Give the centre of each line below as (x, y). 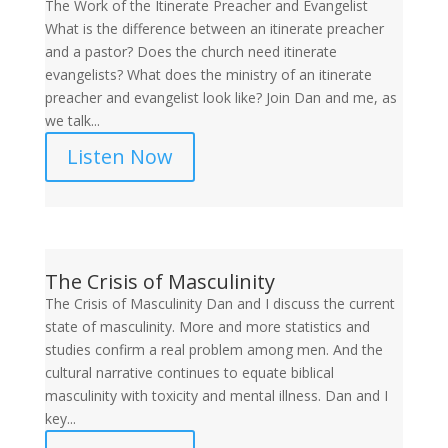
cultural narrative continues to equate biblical (189, 372)
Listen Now (119, 156)
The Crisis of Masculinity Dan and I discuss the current (219, 303)
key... (60, 418)
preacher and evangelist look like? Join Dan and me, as (220, 97)
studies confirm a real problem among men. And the (213, 349)
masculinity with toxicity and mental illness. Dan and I (216, 395)
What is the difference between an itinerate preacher (214, 28)
